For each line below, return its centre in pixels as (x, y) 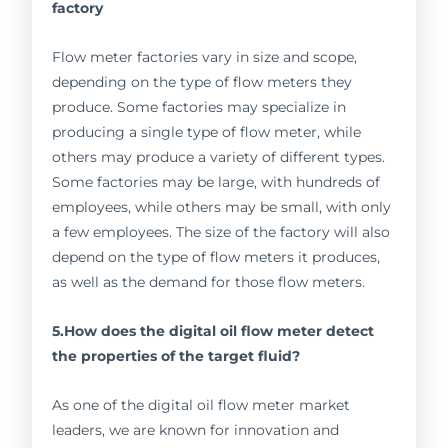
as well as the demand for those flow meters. (209, 282)
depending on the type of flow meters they (202, 82)
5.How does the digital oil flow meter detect (213, 331)
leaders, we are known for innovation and (196, 430)
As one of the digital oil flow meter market (201, 405)
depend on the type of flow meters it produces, (216, 257)
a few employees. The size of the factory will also (221, 232)
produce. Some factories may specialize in (199, 107)
